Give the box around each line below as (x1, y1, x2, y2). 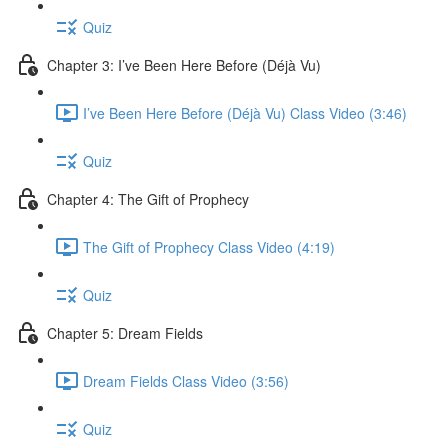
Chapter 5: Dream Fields (47, 322, 203, 343)
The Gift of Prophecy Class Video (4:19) (83, 236, 335, 257)
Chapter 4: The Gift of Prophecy (47, 188, 249, 209)
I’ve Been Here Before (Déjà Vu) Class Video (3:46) (83, 102, 407, 123)
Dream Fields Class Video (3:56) (83, 370, 289, 391)
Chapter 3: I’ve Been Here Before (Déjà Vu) (47, 54, 321, 75)
